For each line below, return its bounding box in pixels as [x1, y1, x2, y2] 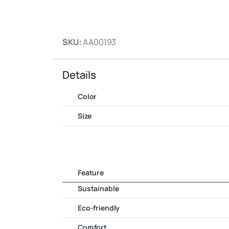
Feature [78, 168, 104, 178]
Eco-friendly [78, 203, 120, 213]
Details [62, 67, 97, 82]
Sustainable [78, 184, 119, 194]
